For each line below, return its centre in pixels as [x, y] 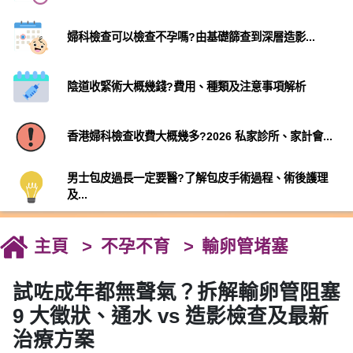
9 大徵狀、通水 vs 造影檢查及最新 [171, 316]
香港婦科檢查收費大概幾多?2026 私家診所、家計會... [199, 137]
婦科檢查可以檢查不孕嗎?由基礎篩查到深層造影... [191, 37]
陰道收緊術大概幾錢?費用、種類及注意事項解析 [186, 87]
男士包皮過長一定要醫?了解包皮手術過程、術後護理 [197, 178]
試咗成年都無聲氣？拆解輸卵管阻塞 [176, 293]
